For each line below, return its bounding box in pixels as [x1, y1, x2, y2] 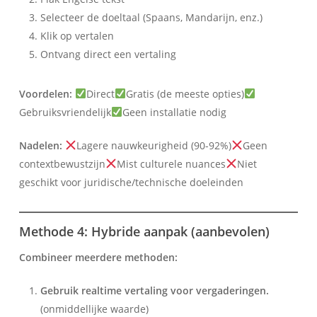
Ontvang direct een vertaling [40, 47, 176, 61]
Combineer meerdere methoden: [18, 250, 178, 264]
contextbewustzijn [18, 156, 105, 171]
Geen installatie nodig [122, 105, 226, 119]
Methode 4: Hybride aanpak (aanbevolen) [18, 222, 270, 240]
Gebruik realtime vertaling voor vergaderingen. [40, 283, 269, 297]
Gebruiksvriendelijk [18, 105, 111, 119]
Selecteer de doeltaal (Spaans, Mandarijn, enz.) [40, 10, 263, 24]
